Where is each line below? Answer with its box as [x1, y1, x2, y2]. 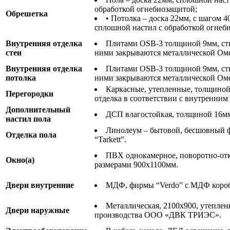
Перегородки [6, 89, 53, 98]
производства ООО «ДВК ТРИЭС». [94, 210, 221, 219]
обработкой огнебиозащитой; [94, 4, 197, 13]
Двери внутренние [6, 180, 74, 189]
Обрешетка [6, 9, 48, 18]
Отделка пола [6, 130, 56, 139]
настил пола [6, 114, 51, 123]
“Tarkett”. [94, 135, 126, 144]
